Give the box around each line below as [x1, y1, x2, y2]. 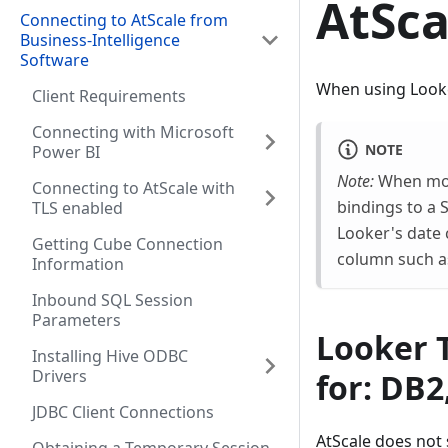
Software [20, 49, 89, 71]
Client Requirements [32, 85, 186, 107]
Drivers [32, 365, 87, 387]
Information [32, 253, 124, 275]
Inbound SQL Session [32, 289, 193, 311]
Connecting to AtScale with [32, 177, 235, 199]
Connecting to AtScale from [20, 9, 228, 31]
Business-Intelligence [20, 29, 180, 51]
